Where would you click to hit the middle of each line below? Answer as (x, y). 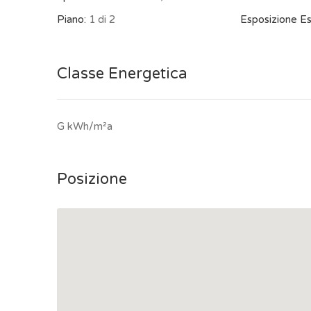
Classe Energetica (122, 74)
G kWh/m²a (85, 127)
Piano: (72, 19)
